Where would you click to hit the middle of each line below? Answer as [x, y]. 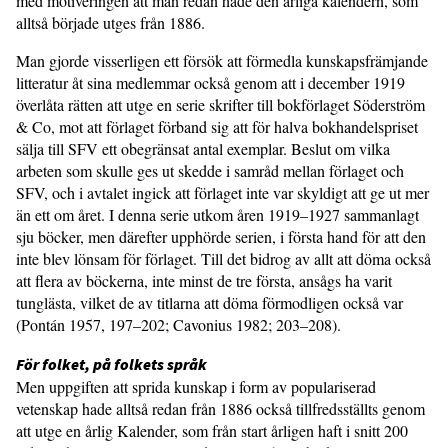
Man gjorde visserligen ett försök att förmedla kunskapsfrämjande [222, 60]
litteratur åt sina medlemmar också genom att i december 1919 [210, 82]
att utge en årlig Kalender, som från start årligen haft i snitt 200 [212, 430]
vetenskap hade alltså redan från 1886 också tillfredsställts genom [220, 408]
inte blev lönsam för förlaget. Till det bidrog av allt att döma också [223, 258]
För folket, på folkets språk [111, 364]
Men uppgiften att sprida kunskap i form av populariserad [196, 386]
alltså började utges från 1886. [110, 22]
